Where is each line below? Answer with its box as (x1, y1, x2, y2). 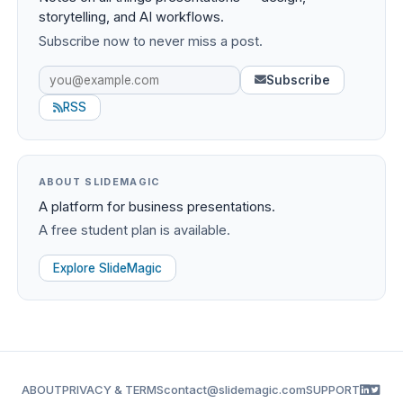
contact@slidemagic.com (164, 382, 306, 398)
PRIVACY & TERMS (62, 382, 164, 398)
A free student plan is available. (38, 222, 230, 239)
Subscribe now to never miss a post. (38, 32, 263, 49)
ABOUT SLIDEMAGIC (38, 175, 161, 188)
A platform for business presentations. (38, 198, 275, 215)
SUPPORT (306, 382, 360, 398)
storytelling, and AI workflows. (38, 9, 224, 26)
